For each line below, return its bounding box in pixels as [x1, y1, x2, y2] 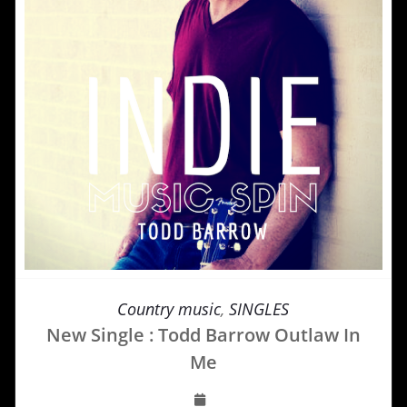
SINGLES [229, 297, 290, 320]
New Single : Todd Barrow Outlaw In [45, 322, 361, 347]
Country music [117, 297, 222, 320]
